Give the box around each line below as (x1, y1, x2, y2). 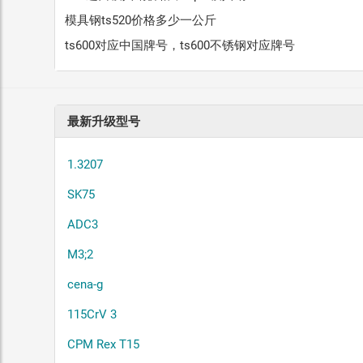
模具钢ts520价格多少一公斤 (65, 12, 217, 28)
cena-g (67, 276, 104, 292)
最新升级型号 (67, 113, 141, 129)
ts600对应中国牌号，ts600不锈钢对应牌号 (65, 37, 296, 53)
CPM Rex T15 (67, 336, 140, 352)
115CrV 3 (67, 306, 117, 322)
